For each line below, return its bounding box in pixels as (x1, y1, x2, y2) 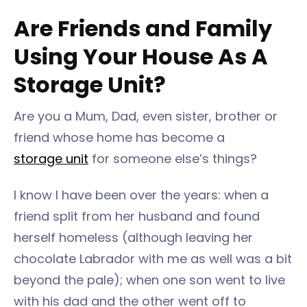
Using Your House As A (14, 40, 268, 72)
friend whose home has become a (14, 128, 225, 146)
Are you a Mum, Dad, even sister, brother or (14, 107, 278, 125)
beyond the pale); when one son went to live (14, 271, 285, 288)
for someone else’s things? (88, 149, 257, 167)
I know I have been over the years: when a (14, 186, 269, 204)
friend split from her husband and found (14, 207, 260, 225)
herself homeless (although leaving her (14, 228, 253, 246)
